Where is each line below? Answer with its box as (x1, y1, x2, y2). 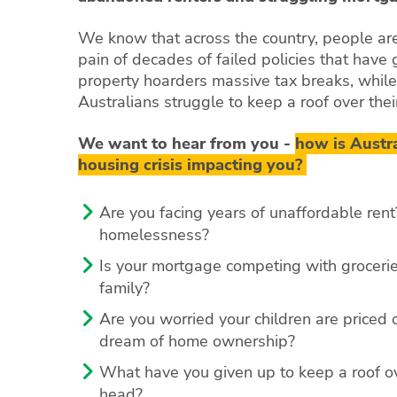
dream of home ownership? (98, 331, 295, 353)
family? (98, 276, 150, 299)
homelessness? (98, 223, 209, 245)
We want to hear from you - (78, 132, 295, 154)
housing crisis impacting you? (78, 153, 307, 175)
